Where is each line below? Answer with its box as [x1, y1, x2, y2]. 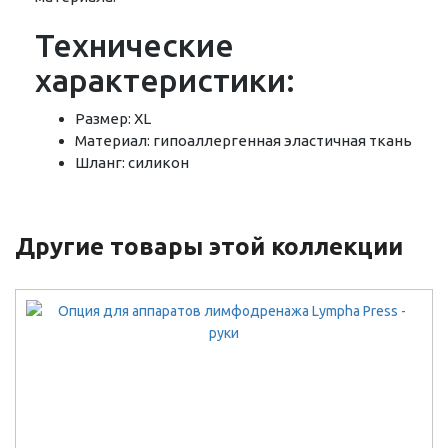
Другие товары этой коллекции [15, 233, 403, 260]
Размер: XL [75, 110, 151, 127]
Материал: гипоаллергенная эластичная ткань [75, 132, 412, 149]
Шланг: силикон [75, 154, 189, 171]
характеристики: [35, 62, 295, 98]
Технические [35, 27, 234, 63]
